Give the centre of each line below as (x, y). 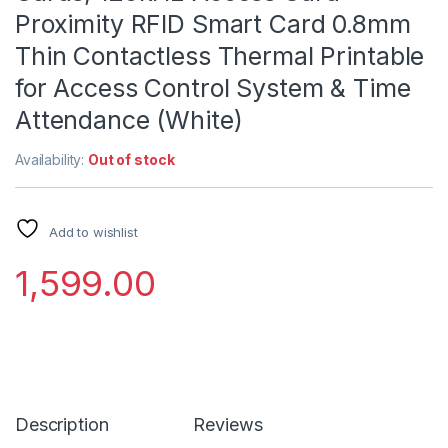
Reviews (228, 424)
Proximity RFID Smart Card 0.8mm (213, 23)
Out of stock (131, 159)
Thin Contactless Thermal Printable (220, 55)
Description (62, 424)
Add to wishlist (93, 231)
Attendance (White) (129, 119)
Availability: (52, 159)
